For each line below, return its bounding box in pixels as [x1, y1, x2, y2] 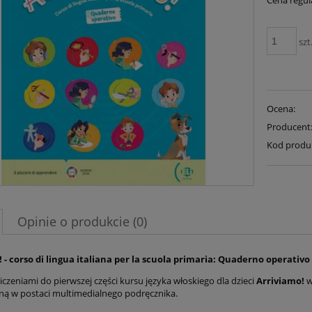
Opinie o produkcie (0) [17, 213, 147, 231]
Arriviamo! [256, 274, 304, 288]
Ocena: [267, 102, 296, 115]
